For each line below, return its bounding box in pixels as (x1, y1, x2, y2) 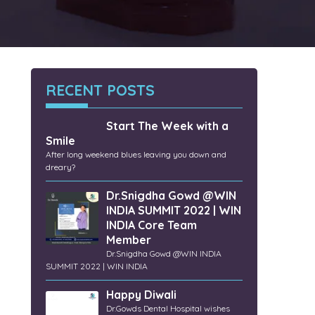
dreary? (45, 162, 75, 173)
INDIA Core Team (106, 218, 198, 233)
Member (106, 233, 152, 247)
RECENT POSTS (45, 81, 155, 100)
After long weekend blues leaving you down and (45, 149, 226, 160)
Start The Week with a (106, 119, 229, 134)
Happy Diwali (106, 288, 177, 302)
